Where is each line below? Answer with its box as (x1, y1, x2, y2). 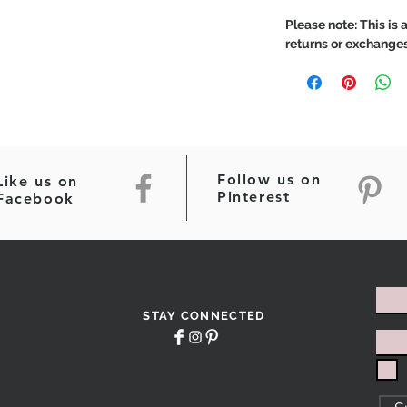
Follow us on (217, 171, 322, 188)
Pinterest (217, 188, 291, 205)
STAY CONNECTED (143, 309, 265, 323)
